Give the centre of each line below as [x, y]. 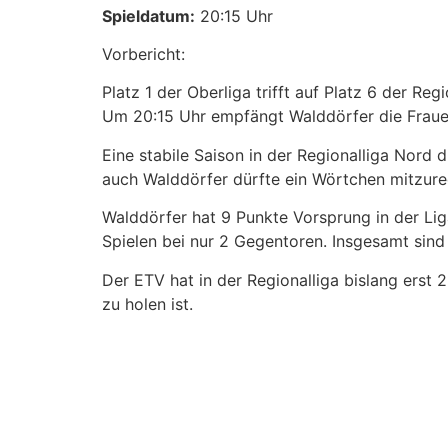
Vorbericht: [143, 54]
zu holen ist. [147, 303]
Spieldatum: [148, 15]
